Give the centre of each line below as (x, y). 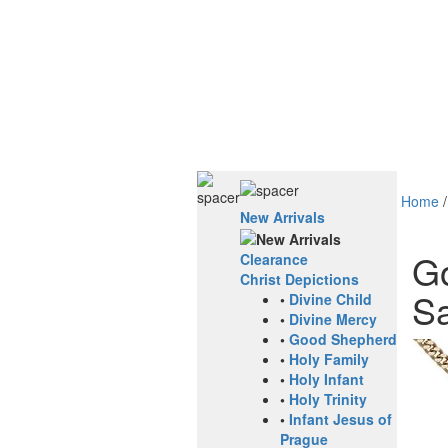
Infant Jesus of (340, 419)
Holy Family (329, 359)
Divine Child (330, 299)
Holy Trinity (328, 399)
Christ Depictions (299, 279)
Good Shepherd (343, 339)
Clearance (274, 259)
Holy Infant (326, 379)
